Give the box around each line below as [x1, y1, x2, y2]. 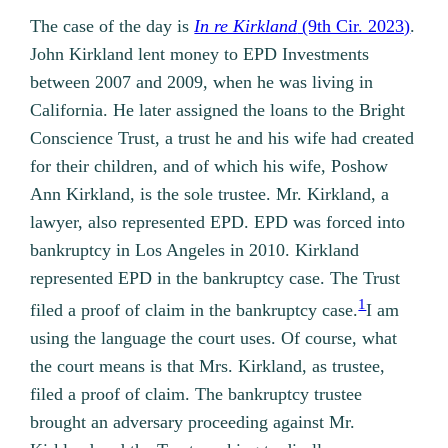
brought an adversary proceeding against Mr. [30, 412, 356, 433]
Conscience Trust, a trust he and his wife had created [30, 128, 415, 149]
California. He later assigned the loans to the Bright [30, 100, 406, 121]
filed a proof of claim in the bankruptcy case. [30, 300, 359, 321]
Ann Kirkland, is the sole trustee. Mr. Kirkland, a [30, 184, 390, 205]
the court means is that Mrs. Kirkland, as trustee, [30, 356, 386, 377]
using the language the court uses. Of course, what [30, 328, 398, 349]
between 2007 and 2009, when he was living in [30, 72, 374, 93]
